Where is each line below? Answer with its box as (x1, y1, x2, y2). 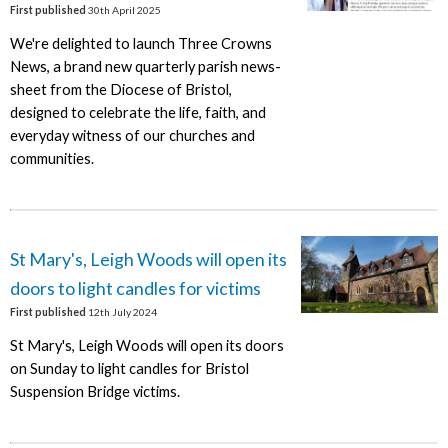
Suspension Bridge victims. (9, 382, 180, 400)
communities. (9, 149, 94, 167)
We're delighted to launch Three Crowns (9, 34, 272, 52)
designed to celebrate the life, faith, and (9, 103, 266, 121)
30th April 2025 (85, 3, 161, 16)
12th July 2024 (85, 305, 157, 318)
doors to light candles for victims (9, 276, 261, 299)
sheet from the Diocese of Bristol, (9, 80, 232, 98)
